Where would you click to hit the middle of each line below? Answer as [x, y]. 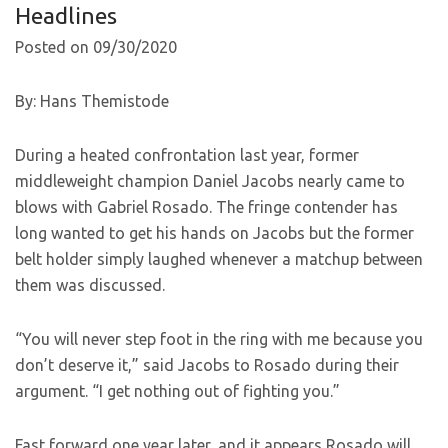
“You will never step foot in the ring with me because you [219, 339]
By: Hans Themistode [92, 101]
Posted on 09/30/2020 [96, 47]
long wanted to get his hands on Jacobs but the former [214, 233]
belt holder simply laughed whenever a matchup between [219, 259]
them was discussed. [90, 285]
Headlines [66, 15]
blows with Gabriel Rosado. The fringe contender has [206, 207]
